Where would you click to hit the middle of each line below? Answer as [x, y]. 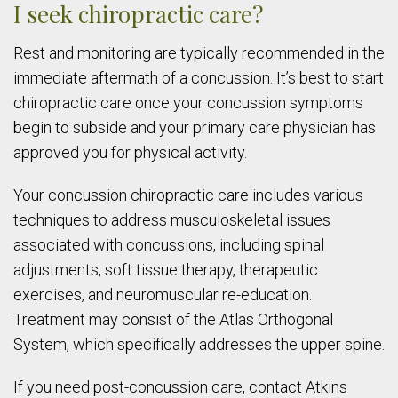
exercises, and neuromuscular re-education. [163, 295]
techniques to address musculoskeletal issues [172, 220]
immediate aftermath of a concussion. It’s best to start [199, 78]
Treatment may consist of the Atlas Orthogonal [173, 319]
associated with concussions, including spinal [169, 245]
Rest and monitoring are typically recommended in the [199, 53]
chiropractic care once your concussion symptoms [188, 103]
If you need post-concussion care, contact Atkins [180, 387]
